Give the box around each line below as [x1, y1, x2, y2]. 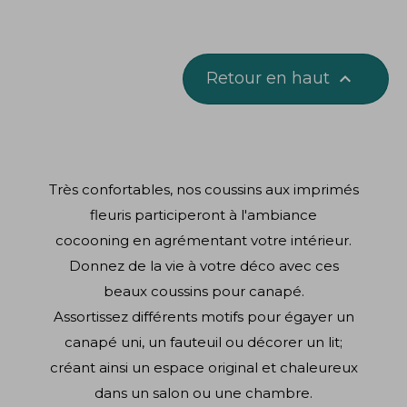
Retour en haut [206, 67, 334, 88]
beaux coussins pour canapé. [103, 282, 304, 300]
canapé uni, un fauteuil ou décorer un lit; [65, 333, 342, 351]
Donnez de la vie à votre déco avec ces [68, 256, 339, 274]
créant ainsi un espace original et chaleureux [49, 358, 358, 376]
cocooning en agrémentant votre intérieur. [55, 231, 352, 249]
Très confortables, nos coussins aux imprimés [48, 180, 359, 198]
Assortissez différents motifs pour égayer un [53, 307, 354, 325]
